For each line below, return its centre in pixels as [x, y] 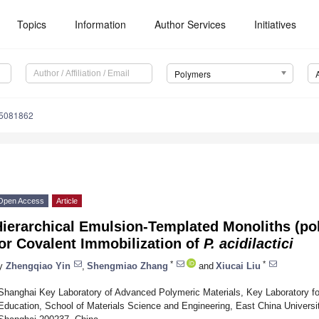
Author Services [190, 24]
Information [101, 24]
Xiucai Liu [238, 266]
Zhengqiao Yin [38, 266]
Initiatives [276, 24]
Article [67, 201]
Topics [32, 24]
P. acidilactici [249, 244]
